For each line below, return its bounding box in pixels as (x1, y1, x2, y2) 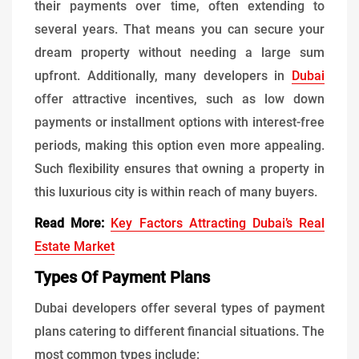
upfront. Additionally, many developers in (34, 67, 292, 83)
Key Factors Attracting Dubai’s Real (111, 215, 325, 231)
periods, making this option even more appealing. (34, 137, 325, 153)
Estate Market (34, 238, 115, 254)
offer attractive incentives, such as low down (34, 91, 325, 107)
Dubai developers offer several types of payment (34, 300, 325, 316)
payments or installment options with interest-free (34, 114, 325, 130)
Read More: (34, 215, 105, 231)
